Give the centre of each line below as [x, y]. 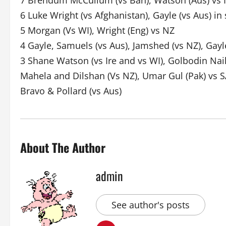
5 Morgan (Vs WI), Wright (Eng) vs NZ [97, 30]
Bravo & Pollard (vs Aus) [71, 91]
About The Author [63, 147]
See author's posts [151, 205]
